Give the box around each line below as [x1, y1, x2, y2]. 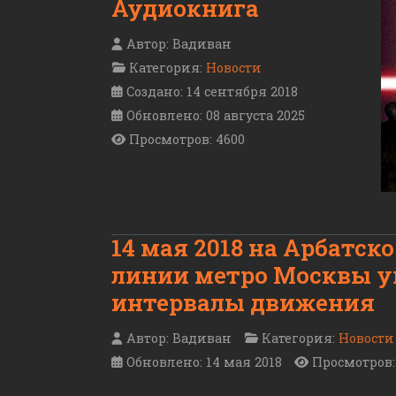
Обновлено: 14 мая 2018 [126, 354, 282, 371]
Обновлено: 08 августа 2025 [126, 106, 305, 124]
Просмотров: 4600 [129, 130, 245, 148]
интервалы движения [111, 286, 375, 317]
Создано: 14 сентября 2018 [126, 82, 298, 100]
